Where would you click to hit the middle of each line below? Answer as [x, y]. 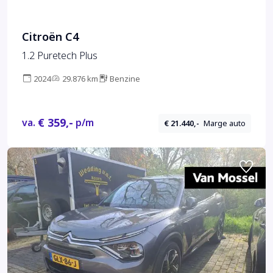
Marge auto [225, 123]
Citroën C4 [50, 37]
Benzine [125, 79]
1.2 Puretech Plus [60, 56]
